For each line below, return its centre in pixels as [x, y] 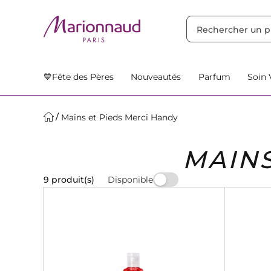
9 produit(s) [69, 180]
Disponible [130, 179]
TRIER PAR [70, 11]
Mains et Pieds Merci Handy [119, 117]
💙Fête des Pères [79, 77]
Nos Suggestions [130, 11]
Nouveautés [156, 77]
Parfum [214, 77]
